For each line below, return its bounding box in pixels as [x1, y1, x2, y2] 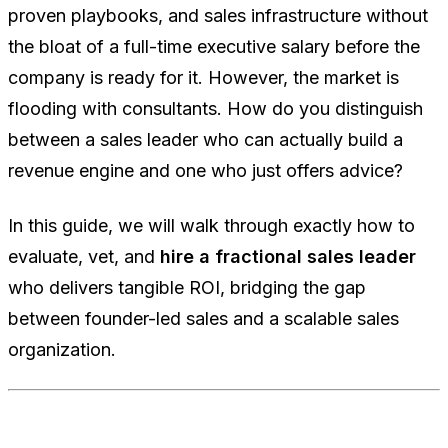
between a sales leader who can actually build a [8, 129, 403, 151]
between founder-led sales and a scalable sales [8, 308, 399, 330]
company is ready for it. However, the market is [8, 67, 399, 89]
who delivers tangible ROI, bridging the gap [8, 277, 366, 299]
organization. [8, 339, 116, 361]
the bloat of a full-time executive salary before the [8, 36, 420, 58]
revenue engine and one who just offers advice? [8, 160, 403, 182]
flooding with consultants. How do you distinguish [8, 98, 423, 120]
